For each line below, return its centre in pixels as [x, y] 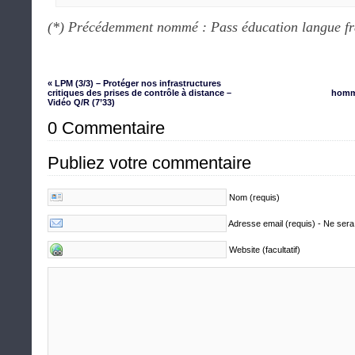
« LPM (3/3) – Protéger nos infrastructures [134, 83]
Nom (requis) [254, 197]
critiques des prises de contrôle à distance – [139, 93]
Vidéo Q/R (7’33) [81, 102]
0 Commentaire [106, 128]
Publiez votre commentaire [149, 163]
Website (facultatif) [265, 250]
